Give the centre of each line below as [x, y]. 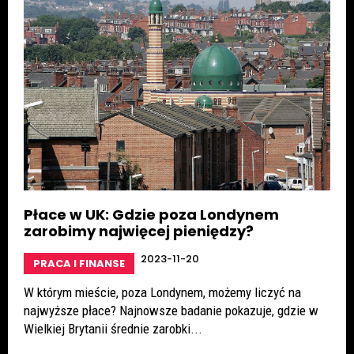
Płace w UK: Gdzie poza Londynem [151, 214]
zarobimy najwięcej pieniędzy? [139, 231]
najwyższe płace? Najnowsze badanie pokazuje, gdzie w [171, 310]
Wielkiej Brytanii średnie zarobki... [113, 328]
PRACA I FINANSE [79, 263]
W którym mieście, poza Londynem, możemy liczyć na [162, 292]
